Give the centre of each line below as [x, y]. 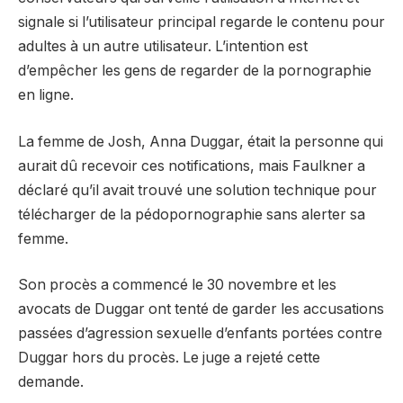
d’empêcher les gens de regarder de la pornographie [195, 71]
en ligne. [46, 95]
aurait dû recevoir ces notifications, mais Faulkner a [192, 166]
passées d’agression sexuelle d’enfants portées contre [200, 334]
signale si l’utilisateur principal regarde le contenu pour [201, 22]
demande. [51, 382]
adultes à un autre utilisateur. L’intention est [163, 47]
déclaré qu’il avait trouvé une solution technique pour [197, 190]
